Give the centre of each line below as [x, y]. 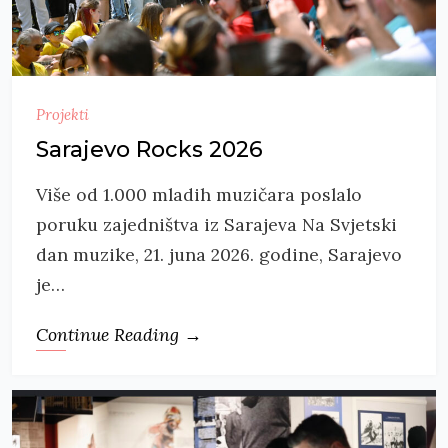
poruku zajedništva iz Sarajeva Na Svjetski [216, 224]
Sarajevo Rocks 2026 [149, 149]
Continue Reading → [119, 334]
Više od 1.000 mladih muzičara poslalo [199, 194]
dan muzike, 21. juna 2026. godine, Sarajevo [219, 254]
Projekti [62, 114]
